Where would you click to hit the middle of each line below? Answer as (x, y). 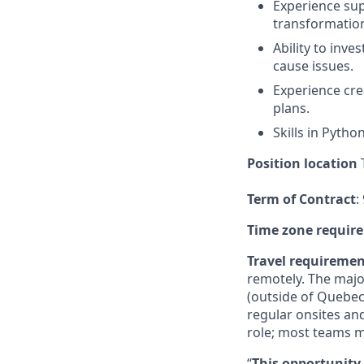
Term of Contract (301, 199)
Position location (302, 163)
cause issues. (313, 66)
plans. (291, 108)
